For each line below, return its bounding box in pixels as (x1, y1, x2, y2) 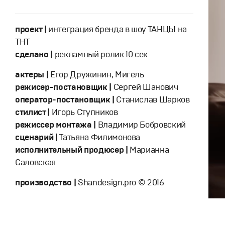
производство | (15, 177, 76, 188)
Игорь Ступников (51, 107, 118, 118)
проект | (15, 24, 47, 35)
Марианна (130, 145, 169, 155)
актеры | (15, 69, 49, 80)
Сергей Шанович (111, 82, 178, 92)
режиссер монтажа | (15, 120, 96, 130)
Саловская (15, 157, 56, 168)
